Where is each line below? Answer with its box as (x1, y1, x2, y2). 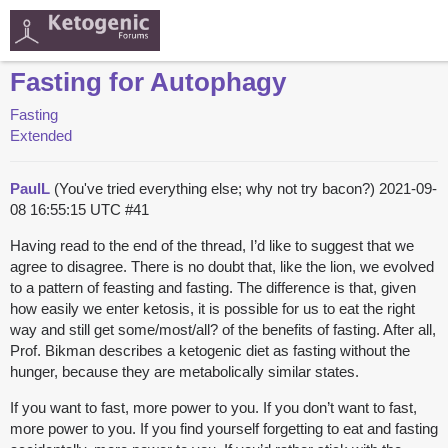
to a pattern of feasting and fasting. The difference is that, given (10, 279, 416, 297)
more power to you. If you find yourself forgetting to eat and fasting (10, 420, 438, 438)
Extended (10, 127, 72, 145)
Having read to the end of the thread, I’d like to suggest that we (10, 237, 414, 255)
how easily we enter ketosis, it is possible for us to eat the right (10, 300, 415, 318)
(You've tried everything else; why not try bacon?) (50, 180, 379, 198)
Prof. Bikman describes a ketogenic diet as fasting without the (10, 342, 410, 360)
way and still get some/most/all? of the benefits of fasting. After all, (10, 321, 436, 339)
